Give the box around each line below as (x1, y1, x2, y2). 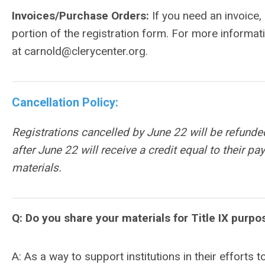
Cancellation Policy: (12, 95, 118, 109)
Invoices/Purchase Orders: (12, 9, 149, 22)
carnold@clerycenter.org (24, 44, 146, 58)
